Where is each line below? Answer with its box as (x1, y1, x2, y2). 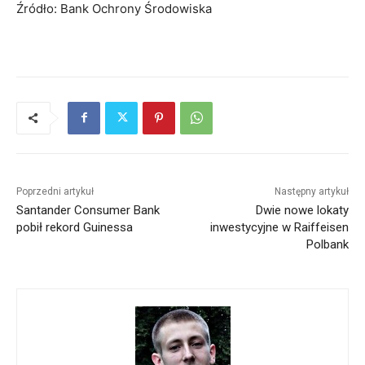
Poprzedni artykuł (16, 185, 94, 197)
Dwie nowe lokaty (255, 202, 349, 218)
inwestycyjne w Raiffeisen (209, 219, 349, 235)
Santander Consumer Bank (16, 202, 160, 218)
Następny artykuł (274, 185, 349, 197)
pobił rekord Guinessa (16, 219, 133, 235)
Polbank (306, 236, 349, 252)
